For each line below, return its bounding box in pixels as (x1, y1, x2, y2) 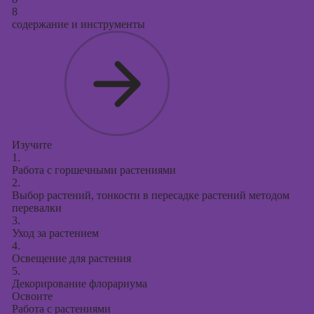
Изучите (11, 139, 52, 151)
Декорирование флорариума (11, 278, 147, 289)
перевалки (11, 202, 62, 214)
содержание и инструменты (11, 18, 145, 30)
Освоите (11, 290, 53, 302)
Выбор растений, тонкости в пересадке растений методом (11, 189, 289, 201)
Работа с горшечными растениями (11, 164, 176, 176)
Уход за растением (11, 227, 99, 239)
